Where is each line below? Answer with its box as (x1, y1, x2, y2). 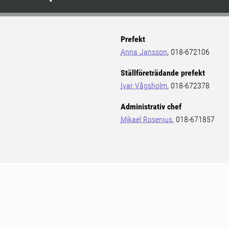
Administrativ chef (121, 102, 181, 112)
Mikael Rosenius (121, 114, 172, 125)
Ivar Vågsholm (121, 81, 167, 91)
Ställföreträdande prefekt (121, 68, 205, 78)
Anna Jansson (121, 47, 167, 57)
